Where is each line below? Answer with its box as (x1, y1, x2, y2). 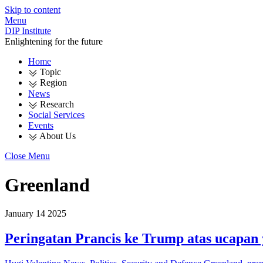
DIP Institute (5, 26, 51, 36)
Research (38, 99, 74, 109)
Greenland (5, 174, 90, 195)
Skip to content (5, 5, 60, 15)
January (5, 208, 33, 219)
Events (28, 120, 53, 130)
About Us (38, 130, 76, 141)
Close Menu (5, 151, 50, 161)
